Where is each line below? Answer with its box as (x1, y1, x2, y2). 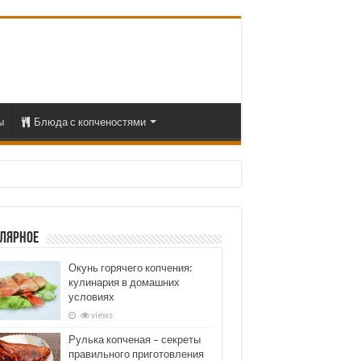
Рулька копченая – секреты (68, 334, 201, 346)
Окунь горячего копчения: (68, 262, 192, 274)
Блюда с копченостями (33, 116, 146, 128)
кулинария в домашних (68, 276, 180, 288)
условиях (68, 291, 114, 303)
